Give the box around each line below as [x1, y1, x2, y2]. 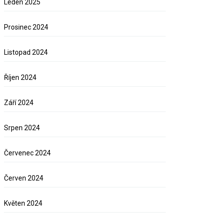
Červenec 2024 [4, 149, 51, 157]
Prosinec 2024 [4, 23, 49, 32]
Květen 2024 [4, 199, 43, 208]
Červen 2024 [4, 174, 44, 183]
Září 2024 [4, 99, 34, 107]
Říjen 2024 [4, 74, 37, 82]
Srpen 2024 [4, 124, 40, 132]
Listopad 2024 [4, 48, 48, 57]
